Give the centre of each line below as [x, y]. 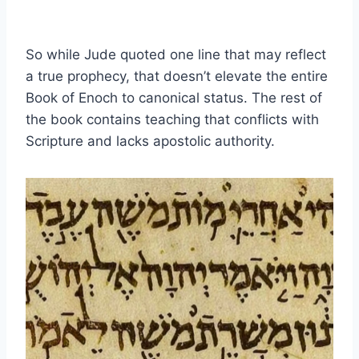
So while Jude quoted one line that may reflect [176, 54]
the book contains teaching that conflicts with [172, 119]
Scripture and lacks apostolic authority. [150, 141]
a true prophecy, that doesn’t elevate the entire [177, 76]
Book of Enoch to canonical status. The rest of [174, 97]
